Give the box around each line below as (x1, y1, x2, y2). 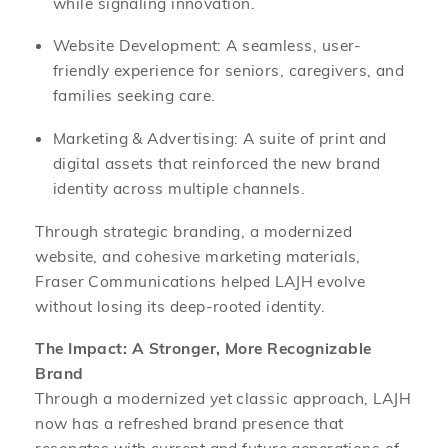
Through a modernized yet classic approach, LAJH (35, 388, 412, 409)
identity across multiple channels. (53, 177, 306, 198)
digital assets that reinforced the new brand (53, 152, 381, 173)
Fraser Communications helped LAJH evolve (35, 270, 366, 291)
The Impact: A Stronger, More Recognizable (35, 338, 372, 359)
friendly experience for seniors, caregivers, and (53, 60, 405, 81)
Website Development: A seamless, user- (53, 35, 362, 56)
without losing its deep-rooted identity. (35, 295, 326, 316)
